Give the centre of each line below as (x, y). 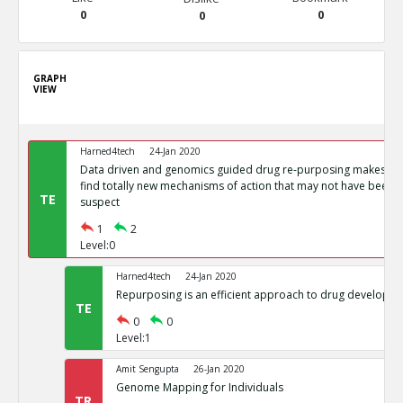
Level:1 (133, 338)
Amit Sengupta (147, 369)
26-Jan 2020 (219, 369)
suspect (99, 202)
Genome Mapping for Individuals (199, 387)
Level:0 (97, 245)
